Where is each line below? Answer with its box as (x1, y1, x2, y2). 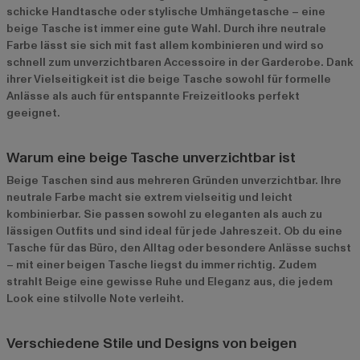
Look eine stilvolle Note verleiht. (6, 290, 184, 306)
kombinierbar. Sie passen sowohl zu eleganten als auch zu (6, 206, 322, 222)
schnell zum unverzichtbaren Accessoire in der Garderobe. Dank (6, 54, 354, 70)
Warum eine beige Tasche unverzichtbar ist (6, 147, 296, 168)
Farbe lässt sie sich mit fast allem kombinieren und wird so (6, 37, 324, 53)
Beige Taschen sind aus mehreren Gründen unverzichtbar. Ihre (6, 172, 342, 188)
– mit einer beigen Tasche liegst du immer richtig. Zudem (6, 256, 317, 272)
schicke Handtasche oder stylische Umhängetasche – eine (6, 3, 325, 19)
